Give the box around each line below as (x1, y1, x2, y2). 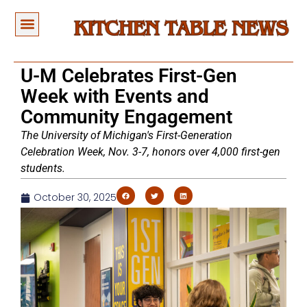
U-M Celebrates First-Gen (21, 64, 237, 88)
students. (21, 162, 65, 175)
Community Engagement (21, 106, 232, 129)
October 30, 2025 (34, 191, 116, 205)
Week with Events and (21, 85, 209, 108)
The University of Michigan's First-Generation (21, 129, 232, 143)
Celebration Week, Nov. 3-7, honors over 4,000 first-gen (21, 145, 280, 159)
